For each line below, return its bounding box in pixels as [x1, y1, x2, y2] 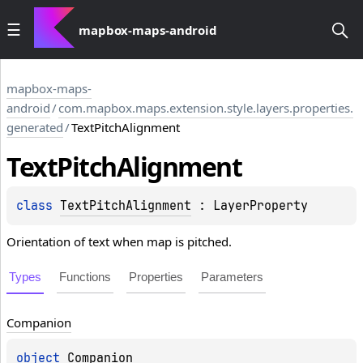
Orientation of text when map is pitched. [6, 233, 232, 250]
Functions [59, 270, 111, 284]
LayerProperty [213, 198, 308, 215]
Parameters [201, 270, 263, 284]
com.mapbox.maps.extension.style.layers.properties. [58, 100, 353, 116]
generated [6, 119, 63, 135]
